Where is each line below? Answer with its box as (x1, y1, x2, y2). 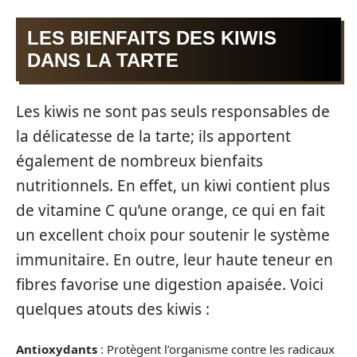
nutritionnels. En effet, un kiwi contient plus (16, 175, 330, 196)
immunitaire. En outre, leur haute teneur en (16, 249, 333, 270)
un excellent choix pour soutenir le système (16, 224, 330, 245)
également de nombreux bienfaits (16, 150, 263, 171)
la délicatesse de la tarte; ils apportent (16, 125, 291, 147)
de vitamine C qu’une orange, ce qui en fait (16, 199, 325, 221)
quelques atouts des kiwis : (16, 298, 210, 320)
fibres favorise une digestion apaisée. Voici (16, 273, 324, 295)
